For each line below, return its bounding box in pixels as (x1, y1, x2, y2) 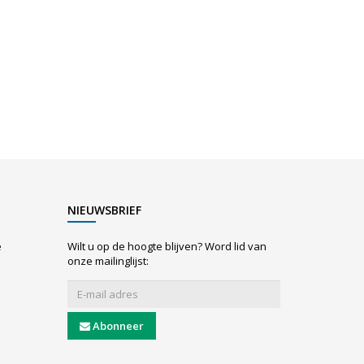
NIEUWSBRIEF (67, 202, 141, 219)
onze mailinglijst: (67, 253, 149, 269)
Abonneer (92, 318, 144, 334)
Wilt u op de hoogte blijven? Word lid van (67, 239, 266, 254)
